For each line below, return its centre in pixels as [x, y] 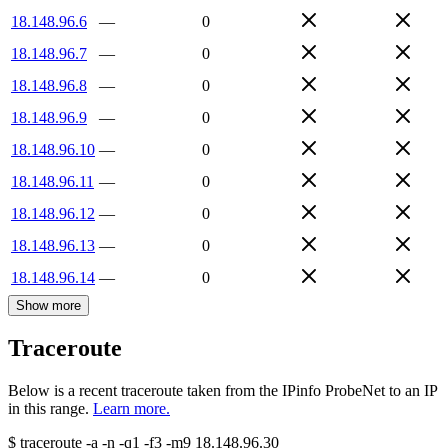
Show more [48, 305]
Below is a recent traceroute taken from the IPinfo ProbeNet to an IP [222, 391]
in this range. [48, 409]
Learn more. [131, 409]
